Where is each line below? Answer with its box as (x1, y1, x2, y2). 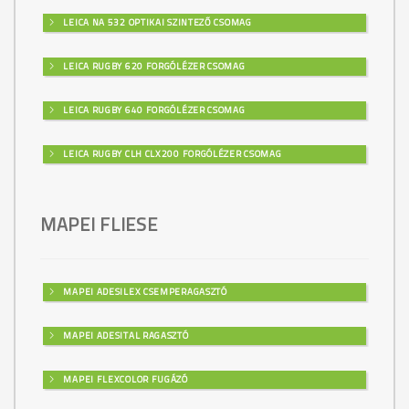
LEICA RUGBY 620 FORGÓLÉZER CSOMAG (60, 58, 246, 73)
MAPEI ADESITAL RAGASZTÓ (60, 328, 189, 342)
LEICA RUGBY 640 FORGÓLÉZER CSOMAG (60, 102, 246, 117)
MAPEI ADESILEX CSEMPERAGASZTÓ (60, 284, 227, 299)
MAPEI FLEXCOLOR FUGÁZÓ (60, 372, 188, 386)
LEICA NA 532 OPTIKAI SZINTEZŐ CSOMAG (60, 15, 252, 29)
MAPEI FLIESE (40, 209, 158, 238)
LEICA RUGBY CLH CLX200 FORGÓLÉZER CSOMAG (60, 146, 282, 161)
